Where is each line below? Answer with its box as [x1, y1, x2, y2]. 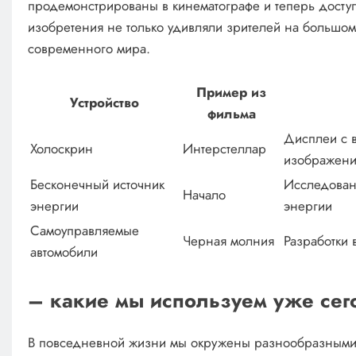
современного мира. [27, 38, 150, 58]
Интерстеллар [182, 139, 266, 159]
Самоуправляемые [29, 221, 139, 241]
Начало [182, 185, 226, 205]
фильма [207, 104, 256, 124]
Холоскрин [29, 139, 93, 159]
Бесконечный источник [29, 175, 164, 195]
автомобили [29, 242, 98, 262]
